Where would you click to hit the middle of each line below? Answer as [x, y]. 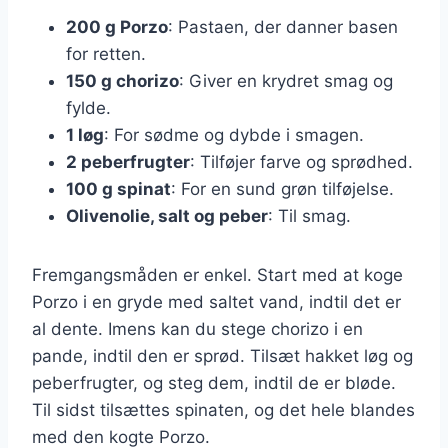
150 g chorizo [122, 80]
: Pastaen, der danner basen [283, 26]
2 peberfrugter [128, 161]
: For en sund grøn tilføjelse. [282, 188]
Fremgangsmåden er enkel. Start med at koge [217, 274]
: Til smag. [309, 215]
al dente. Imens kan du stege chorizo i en [197, 328]
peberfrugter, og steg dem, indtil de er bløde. [214, 382]
